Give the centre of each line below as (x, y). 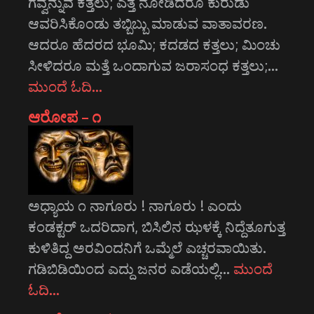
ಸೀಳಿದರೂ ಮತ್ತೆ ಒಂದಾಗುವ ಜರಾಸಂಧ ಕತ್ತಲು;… (153, 66)
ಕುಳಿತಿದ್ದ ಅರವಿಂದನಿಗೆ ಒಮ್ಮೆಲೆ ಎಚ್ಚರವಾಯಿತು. (147, 248)
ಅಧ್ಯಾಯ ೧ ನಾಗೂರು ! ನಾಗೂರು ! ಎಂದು (135, 206)
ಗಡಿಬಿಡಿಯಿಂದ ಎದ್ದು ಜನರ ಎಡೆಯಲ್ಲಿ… (131, 269)
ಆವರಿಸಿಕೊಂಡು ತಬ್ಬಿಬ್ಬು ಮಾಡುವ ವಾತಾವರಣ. (148, 23)
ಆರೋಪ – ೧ (65, 117)
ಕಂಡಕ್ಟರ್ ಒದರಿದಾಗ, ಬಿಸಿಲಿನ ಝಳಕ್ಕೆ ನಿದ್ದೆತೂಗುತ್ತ (157, 227)
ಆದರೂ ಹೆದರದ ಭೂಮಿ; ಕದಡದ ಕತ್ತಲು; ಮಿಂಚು (154, 45)
